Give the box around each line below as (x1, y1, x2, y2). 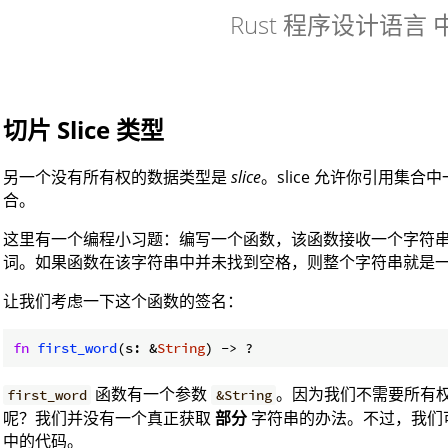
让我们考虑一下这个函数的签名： (3, 289, 243, 312)
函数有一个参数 (91, 382, 212, 405)
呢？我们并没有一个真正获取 (3, 406, 215, 429)
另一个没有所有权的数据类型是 (3, 165, 231, 188)
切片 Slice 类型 (3, 113, 164, 146)
